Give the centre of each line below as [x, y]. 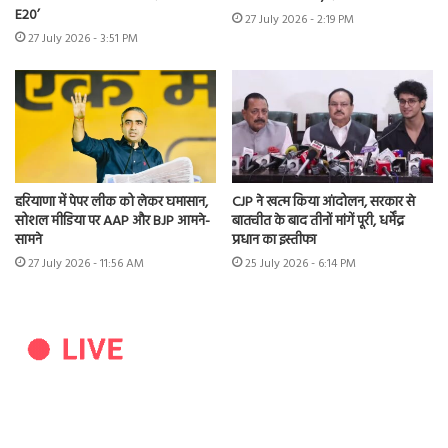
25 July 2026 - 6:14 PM [300, 264]
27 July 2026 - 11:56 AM [86, 264]
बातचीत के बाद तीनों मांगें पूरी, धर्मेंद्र [318, 222]
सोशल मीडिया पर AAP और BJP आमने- [112, 222]
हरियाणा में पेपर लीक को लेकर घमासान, [111, 203]
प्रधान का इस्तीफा [274, 241]
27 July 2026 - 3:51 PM [83, 39]
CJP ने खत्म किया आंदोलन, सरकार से [323, 203]
